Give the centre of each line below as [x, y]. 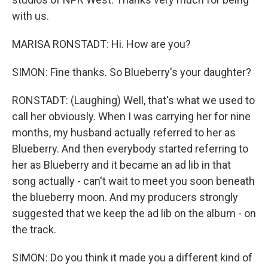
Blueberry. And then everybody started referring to [130, 149]
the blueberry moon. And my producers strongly [125, 197]
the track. [34, 229]
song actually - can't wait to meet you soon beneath [133, 181]
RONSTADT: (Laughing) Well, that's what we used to [133, 100]
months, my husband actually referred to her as [124, 133]
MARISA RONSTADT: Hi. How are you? [101, 44]
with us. [31, 16]
